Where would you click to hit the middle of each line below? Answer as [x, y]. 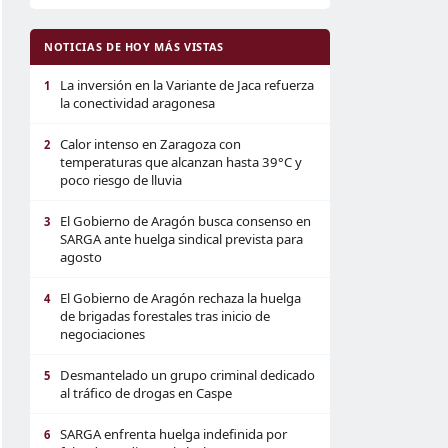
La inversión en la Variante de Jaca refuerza [187, 85]
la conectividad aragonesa [137, 103]
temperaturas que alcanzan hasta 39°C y [181, 162]
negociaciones [102, 334]
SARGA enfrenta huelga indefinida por [173, 434]
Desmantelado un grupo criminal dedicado [187, 375]
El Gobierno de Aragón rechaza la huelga [180, 298]
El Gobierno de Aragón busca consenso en [185, 221]
